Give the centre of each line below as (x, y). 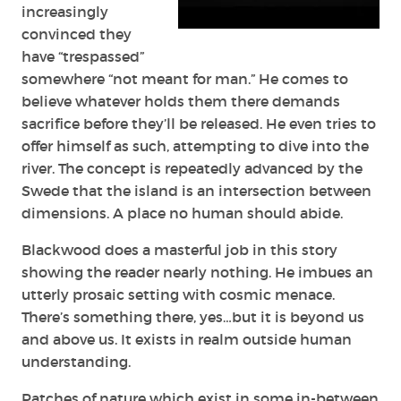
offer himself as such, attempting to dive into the (195, 145)
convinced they (77, 34)
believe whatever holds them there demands (181, 101)
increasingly (65, 11)
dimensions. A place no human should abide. (182, 213)
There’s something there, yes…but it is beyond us (193, 316)
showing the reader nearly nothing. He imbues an (197, 272)
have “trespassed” (83, 56)
